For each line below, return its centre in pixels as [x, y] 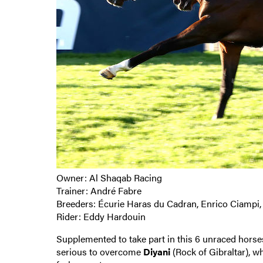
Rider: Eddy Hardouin [101, 216]
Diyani [156, 251]
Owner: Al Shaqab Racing [109, 177]
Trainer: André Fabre [99, 190]
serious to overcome [100, 251]
